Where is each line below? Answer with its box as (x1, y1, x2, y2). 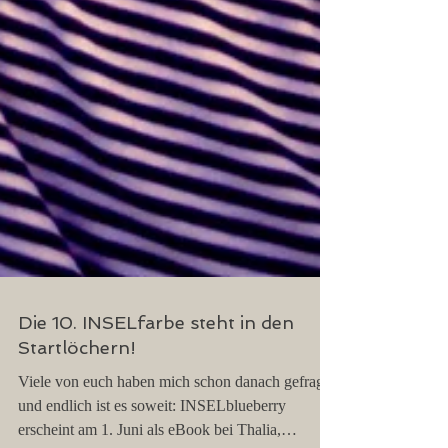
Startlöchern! (18, 393, 136, 414)
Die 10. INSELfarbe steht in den (18, 368, 294, 389)
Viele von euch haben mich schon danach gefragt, (18, 429, 332, 446)
